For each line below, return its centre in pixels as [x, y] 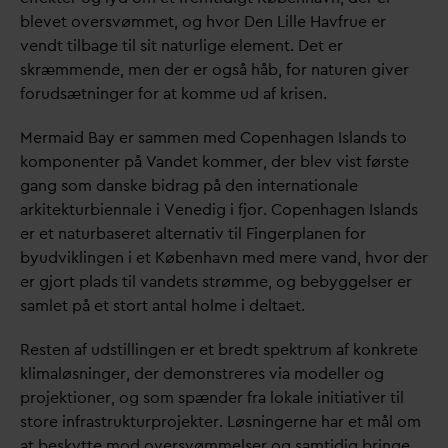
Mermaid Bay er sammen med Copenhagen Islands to [213, 137]
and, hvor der [378, 257]
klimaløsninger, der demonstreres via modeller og [202, 373]
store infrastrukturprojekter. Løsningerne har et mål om [220, 421]
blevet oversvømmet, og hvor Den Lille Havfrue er [203, 21]
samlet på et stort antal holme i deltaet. [162, 305]
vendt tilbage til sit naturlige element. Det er [181, 45]
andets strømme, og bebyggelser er [280, 281]
